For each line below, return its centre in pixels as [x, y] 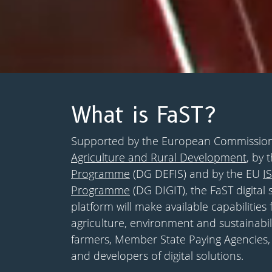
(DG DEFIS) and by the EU [196, 174]
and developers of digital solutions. [157, 256]
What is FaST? [144, 115]
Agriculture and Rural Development [159, 157]
